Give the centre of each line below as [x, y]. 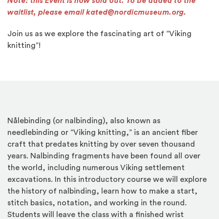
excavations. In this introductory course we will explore [107, 179]
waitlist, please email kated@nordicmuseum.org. [97, 12]
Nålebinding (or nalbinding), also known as [84, 121]
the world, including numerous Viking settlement [96, 168]
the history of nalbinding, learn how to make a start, [102, 191]
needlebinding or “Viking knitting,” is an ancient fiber [103, 132]
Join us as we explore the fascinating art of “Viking [99, 34]
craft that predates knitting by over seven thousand [101, 144]
